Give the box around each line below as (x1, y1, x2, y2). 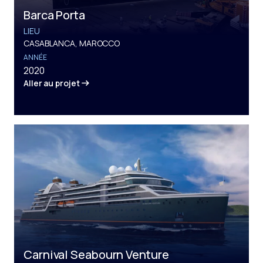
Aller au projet (23, 77, 80, 89)
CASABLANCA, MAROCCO (23, 37, 120, 49)
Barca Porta (23, 6, 85, 23)
